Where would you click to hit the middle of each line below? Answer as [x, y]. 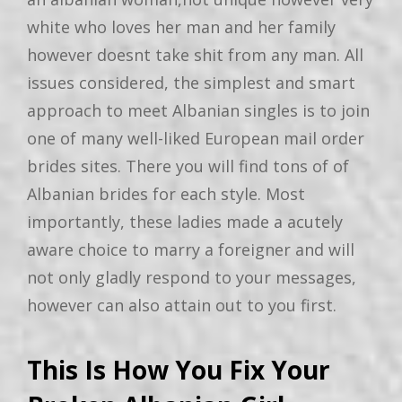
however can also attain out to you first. [182, 305]
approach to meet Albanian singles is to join [198, 110]
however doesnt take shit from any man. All [195, 54]
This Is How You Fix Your [179, 369]
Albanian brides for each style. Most [166, 193]
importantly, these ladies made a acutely [185, 221]
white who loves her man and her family [181, 26]
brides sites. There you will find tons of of [188, 166]
